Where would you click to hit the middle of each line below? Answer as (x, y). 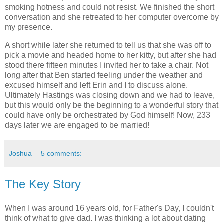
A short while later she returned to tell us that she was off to (108, 45)
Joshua (20, 154)
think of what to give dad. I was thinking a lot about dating (105, 218)
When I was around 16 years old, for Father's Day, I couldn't (109, 208)
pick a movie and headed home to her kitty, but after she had (111, 55)
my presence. (29, 27)
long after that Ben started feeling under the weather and (104, 75)
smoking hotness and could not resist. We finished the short (110, 7)
